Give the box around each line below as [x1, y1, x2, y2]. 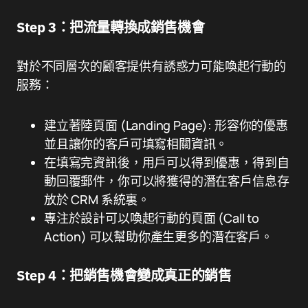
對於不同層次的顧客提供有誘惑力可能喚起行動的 [16, 58, 287, 75]
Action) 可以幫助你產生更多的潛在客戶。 [44, 228, 273, 245]
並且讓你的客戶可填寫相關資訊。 [44, 135, 228, 153]
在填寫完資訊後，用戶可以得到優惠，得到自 [44, 154, 289, 171]
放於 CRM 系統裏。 [44, 191, 151, 208]
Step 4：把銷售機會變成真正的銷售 [16, 266, 232, 285]
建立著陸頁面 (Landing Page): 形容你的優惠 [44, 117, 288, 134]
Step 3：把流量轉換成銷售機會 [16, 18, 205, 37]
